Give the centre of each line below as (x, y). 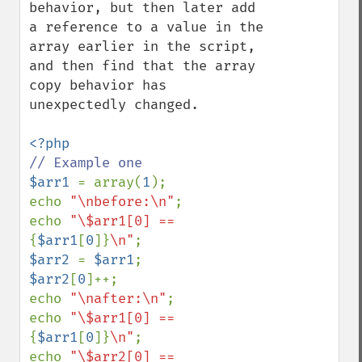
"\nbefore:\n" (122, 202)
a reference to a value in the (146, 27)
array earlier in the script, (142, 46)
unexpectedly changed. (114, 105)
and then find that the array (142, 66)
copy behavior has (98, 85)
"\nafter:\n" (118, 299)
